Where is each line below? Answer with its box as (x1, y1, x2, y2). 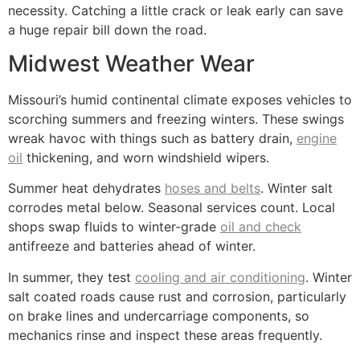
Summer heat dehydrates (8, 180, 165, 197)
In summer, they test (8, 268, 135, 285)
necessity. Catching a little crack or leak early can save (8, 2, 343, 18)
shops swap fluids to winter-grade (8, 219, 220, 235)
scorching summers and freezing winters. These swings (8, 111, 344, 128)
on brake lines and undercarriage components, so (8, 307, 309, 324)
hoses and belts (165, 180, 260, 197)
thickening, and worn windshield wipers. (22, 149, 269, 166)
